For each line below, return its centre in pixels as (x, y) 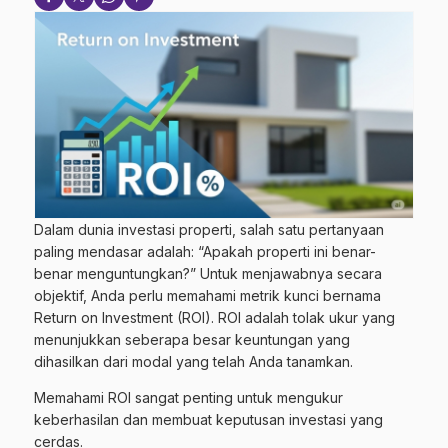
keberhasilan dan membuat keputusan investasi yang (208, 420)
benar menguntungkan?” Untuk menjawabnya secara (208, 274)
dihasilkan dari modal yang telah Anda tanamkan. (193, 362)
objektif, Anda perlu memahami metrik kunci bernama (207, 296)
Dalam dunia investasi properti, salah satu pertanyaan (209, 230)
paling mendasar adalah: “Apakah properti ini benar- (205, 252)
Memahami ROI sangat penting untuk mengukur (188, 398)
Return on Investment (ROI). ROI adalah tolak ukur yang (214, 318)
